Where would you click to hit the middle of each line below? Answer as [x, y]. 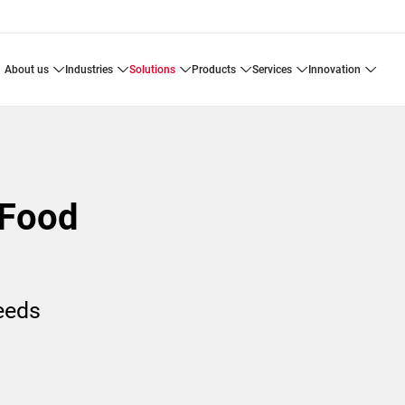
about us [30, 70]
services [275, 70]
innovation [335, 70]
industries [90, 70]
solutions [155, 70]
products [217, 70]
